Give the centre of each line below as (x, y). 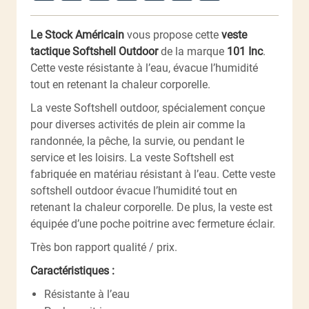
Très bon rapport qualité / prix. (104, 247)
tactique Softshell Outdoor (94, 51)
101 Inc (245, 51)
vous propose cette (173, 34)
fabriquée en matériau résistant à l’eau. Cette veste (153, 174)
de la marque (192, 51)
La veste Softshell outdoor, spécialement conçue (148, 108)
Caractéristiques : (74, 270)
